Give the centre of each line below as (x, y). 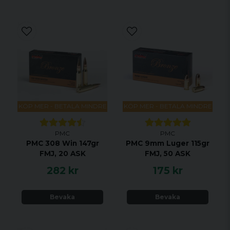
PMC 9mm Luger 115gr (168, 143)
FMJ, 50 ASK (168, 153)
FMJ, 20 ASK (62, 153)
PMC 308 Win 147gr (62, 143)
